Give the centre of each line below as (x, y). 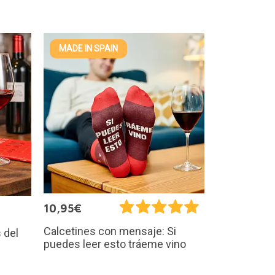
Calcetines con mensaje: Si (110, 231)
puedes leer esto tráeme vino (115, 244)
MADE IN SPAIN (88, 48)
